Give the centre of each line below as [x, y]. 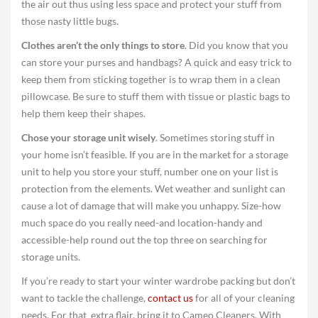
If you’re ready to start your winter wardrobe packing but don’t [158, 281]
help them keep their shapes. [83, 113]
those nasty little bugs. [70, 21]
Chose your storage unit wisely [88, 137]
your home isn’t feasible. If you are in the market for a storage [155, 154]
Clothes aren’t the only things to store [103, 45]
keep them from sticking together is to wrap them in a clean [151, 79]
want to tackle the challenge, [84, 298]
